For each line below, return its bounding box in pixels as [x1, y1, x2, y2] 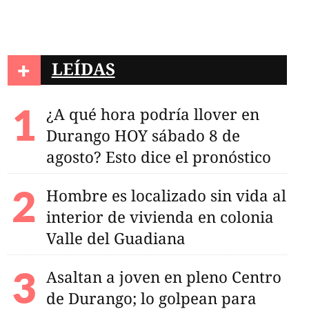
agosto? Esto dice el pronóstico [46, 146, 271, 168]
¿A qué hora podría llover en [46, 103, 259, 125]
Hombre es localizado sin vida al [46, 184, 286, 206]
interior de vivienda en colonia [46, 206, 274, 228]
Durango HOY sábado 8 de [46, 124, 240, 146]
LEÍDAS [51, 57, 115, 80]
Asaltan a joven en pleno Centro [46, 266, 281, 288]
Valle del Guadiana [46, 227, 186, 249]
